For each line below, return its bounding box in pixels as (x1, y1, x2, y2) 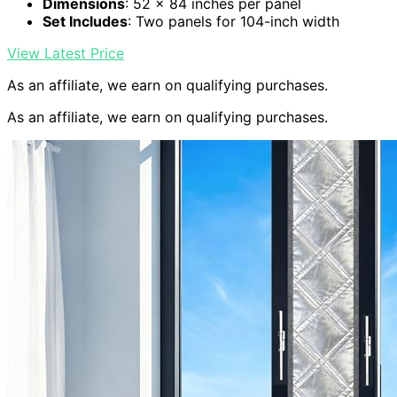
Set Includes (43, 12, 128, 31)
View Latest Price (7, 44, 124, 63)
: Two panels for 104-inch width (128, 12, 339, 31)
